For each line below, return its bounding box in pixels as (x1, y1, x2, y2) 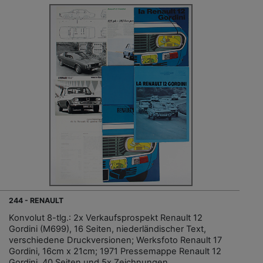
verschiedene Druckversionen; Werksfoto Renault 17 (9, 234, 222, 245)
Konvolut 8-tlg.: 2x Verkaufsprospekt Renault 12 (9, 212, 203, 223)
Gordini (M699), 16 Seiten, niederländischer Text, (9, 223, 206, 234)
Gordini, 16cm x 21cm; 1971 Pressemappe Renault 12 (9, 245, 221, 257)
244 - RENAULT (9, 195, 63, 205)
